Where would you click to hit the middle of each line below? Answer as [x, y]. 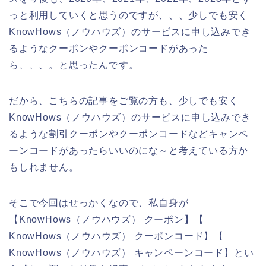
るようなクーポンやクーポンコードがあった [109, 49]
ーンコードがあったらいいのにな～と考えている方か [129, 151]
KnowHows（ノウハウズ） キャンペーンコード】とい [132, 253]
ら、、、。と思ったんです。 [74, 65]
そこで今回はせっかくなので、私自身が [99, 203]
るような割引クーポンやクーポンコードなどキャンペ [129, 134]
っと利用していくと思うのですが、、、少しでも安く [129, 15]
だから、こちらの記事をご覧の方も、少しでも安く [124, 101]
